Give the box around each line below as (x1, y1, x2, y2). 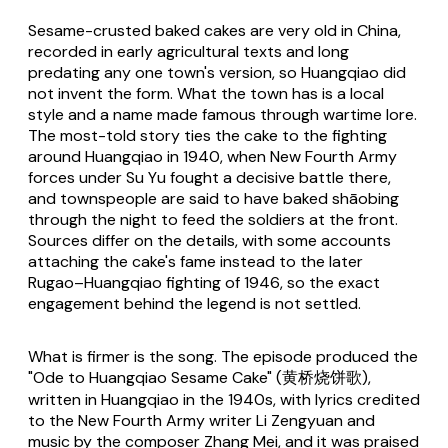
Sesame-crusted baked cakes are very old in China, (28, 20, 401, 42)
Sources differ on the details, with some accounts (28, 230, 391, 252)
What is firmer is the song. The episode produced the (28, 346, 418, 368)
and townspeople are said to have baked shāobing (28, 188, 399, 210)
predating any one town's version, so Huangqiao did (28, 62, 406, 84)
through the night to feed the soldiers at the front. (28, 209, 398, 231)
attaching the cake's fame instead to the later (28, 251, 363, 273)
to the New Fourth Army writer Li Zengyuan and (28, 410, 375, 432)
